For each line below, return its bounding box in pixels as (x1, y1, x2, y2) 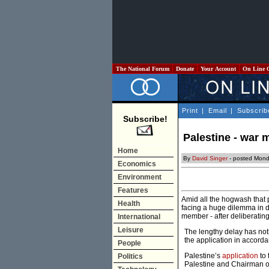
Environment (118, 173, 162, 181)
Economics (118, 160, 156, 168)
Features (118, 186, 148, 195)
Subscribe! (122, 114, 168, 124)
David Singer (192, 155, 228, 162)
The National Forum (114, 65, 171, 72)
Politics (118, 252, 143, 261)
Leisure (118, 226, 144, 234)
